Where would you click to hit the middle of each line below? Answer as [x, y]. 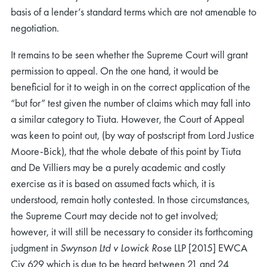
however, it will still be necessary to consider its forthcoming [132, 232]
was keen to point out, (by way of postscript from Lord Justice [133, 135]
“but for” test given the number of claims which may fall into [131, 103]
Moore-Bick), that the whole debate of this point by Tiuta [126, 151]
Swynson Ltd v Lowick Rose [116, 248]
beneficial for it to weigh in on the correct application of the [131, 87]
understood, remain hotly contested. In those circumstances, [130, 199]
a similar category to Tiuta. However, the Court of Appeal [128, 119]
